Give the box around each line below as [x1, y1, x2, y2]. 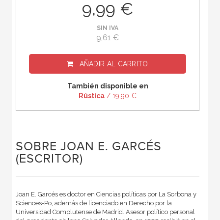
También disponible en [67, 82, 148, 90]
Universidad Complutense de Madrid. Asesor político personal [15, 208, 195, 216]
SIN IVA [97, 25, 118, 32]
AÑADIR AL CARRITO [79, 60, 148, 68]
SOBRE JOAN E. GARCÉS [15, 139, 162, 154]
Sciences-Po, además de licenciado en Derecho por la [15, 199, 172, 207]
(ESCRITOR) [15, 152, 83, 166]
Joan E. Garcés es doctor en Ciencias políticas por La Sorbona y [15, 191, 196, 198]
